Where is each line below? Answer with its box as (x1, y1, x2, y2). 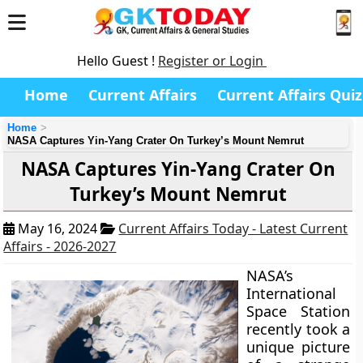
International (246, 284, 337, 303)
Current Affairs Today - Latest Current (118, 220, 348, 237)
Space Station (246, 301, 350, 321)
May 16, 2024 (15, 220, 101, 237)
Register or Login (158, 52, 267, 70)
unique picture (246, 337, 350, 357)
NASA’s (246, 266, 294, 285)
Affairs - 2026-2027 (3, 237, 117, 255)
